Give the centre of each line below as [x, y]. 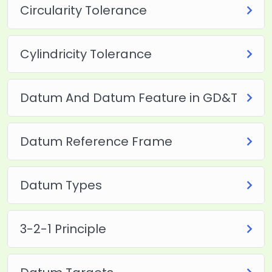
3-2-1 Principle [63, 229]
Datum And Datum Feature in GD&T [128, 97]
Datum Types [61, 185]
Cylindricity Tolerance [86, 54]
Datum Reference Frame [96, 141]
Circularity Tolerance [83, 10]
